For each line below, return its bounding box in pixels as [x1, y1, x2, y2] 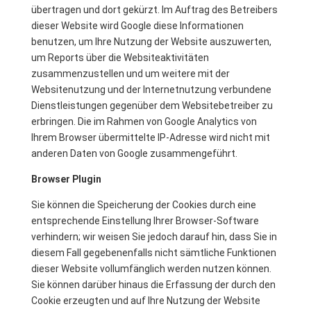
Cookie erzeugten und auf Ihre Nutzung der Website [31, 295, 260, 306]
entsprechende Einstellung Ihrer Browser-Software [31, 215, 259, 226]
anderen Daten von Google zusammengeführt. [31, 148, 237, 159]
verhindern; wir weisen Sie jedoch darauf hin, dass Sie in [31, 231, 277, 242]
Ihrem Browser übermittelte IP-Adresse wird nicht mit [31, 132, 270, 143]
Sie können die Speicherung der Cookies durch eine [31, 199, 256, 210]
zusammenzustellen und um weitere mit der [31, 68, 230, 79]
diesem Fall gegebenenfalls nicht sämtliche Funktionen [31, 247, 276, 258]
